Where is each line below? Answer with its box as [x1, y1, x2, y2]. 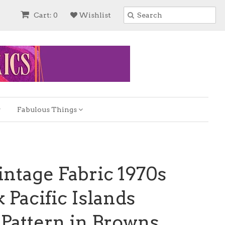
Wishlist [77, 11, 111, 19]
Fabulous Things [17, 105, 78, 114]
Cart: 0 [32, 11, 58, 19]
